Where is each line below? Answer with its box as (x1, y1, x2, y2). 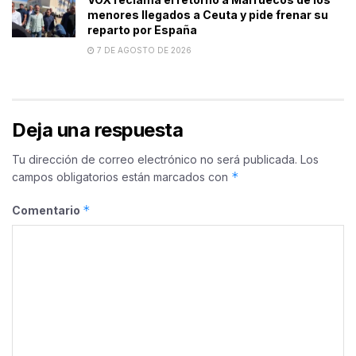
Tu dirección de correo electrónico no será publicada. (12, 152, 297, 166)
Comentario (12, 203, 83, 217)
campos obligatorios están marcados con (12, 169, 231, 184)
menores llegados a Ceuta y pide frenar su (87, 7, 328, 21)
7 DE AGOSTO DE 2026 (95, 44, 192, 55)
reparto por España (87, 22, 197, 37)
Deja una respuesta (12, 118, 184, 141)
